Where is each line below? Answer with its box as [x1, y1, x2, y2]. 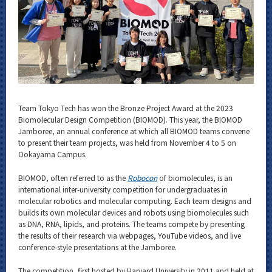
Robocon [127, 172, 157, 183]
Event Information [35, 66, 100, 76]
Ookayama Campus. [18, 148, 87, 159]
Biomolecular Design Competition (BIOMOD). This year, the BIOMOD [18, 114, 242, 124]
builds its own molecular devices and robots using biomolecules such [18, 206, 249, 217]
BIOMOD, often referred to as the [18, 172, 127, 183]
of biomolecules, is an [157, 172, 233, 183]
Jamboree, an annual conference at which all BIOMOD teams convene [18, 125, 250, 136]
